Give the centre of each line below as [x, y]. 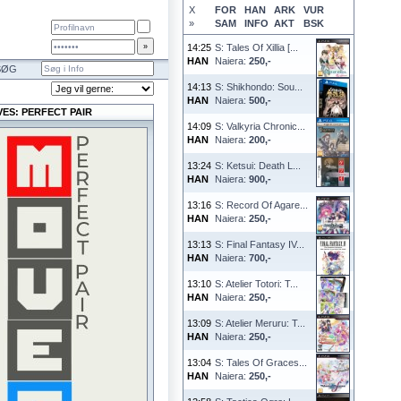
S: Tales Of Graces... [261, 363]
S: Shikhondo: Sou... [259, 87]
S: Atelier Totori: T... [256, 284]
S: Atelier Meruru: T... [260, 323]
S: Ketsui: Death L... [258, 166]
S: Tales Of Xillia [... [256, 47]
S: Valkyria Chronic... [260, 126]
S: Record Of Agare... [261, 205]
